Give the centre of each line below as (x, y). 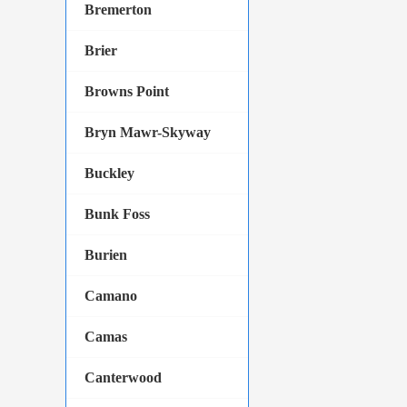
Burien (106, 255)
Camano (111, 296)
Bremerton (118, 10)
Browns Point (127, 91)
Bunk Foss (117, 214)
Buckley (109, 173)
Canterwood (123, 377)
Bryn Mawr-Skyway (148, 132)
